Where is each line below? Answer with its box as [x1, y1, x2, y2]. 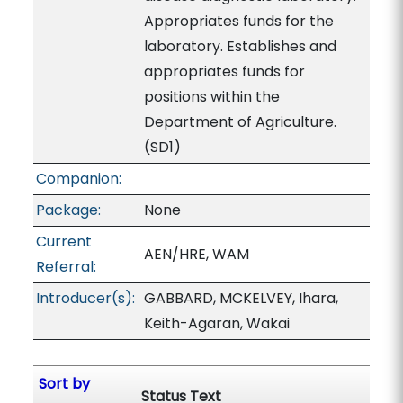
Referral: [35, 256, 96, 277]
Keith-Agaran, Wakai [143, 313, 290, 334]
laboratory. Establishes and [143, 36, 336, 57]
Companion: [35, 168, 121, 189]
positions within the [143, 86, 280, 107]
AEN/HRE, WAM [143, 244, 249, 264]
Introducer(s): [35, 288, 135, 309]
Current [35, 231, 92, 252]
